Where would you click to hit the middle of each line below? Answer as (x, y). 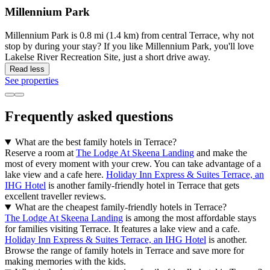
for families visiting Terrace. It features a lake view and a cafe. (122, 229)
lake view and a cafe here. (55, 175)
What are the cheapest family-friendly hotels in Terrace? (121, 207)
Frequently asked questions (89, 117)
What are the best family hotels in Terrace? (96, 142)
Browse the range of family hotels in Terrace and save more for (124, 251)
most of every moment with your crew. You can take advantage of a (133, 164)
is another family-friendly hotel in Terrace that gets (143, 186)
